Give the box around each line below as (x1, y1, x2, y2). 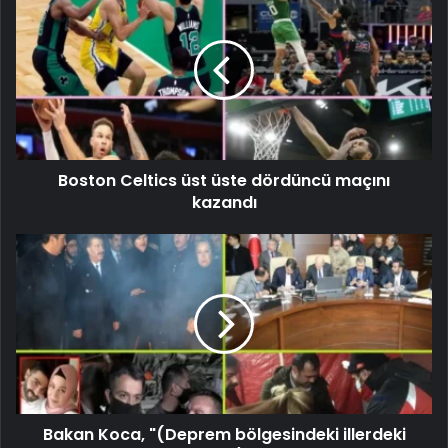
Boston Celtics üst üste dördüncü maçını (58, 168, 390, 192)
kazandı (191, 190, 257, 214)
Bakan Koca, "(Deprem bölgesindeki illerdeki (42, 422, 406, 446)
